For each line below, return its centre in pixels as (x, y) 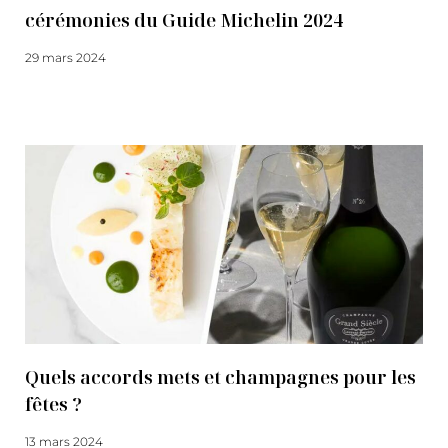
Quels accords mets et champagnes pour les (220, 377)
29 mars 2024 (65, 57)
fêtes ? (53, 404)
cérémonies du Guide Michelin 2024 (184, 20)
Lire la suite (58, 94)
